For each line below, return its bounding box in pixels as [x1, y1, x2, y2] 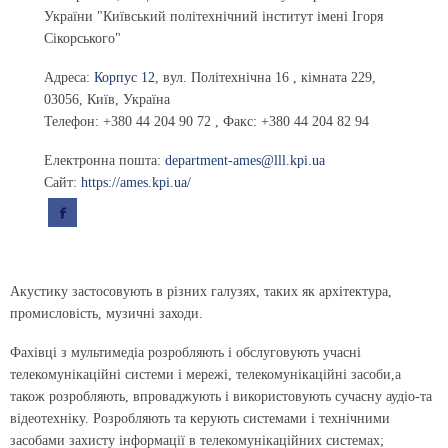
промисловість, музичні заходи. [10, 306, 203, 322]
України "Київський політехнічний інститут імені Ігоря [44, 9, 383, 25]
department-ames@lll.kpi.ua [165, 152, 325, 168]
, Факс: [215, 113, 261, 129]
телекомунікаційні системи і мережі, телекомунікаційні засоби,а [10, 367, 401, 383]
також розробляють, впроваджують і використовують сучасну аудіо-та [10, 389, 432, 405]
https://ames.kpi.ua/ [81, 174, 191, 190]
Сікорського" [44, 31, 121, 47]
